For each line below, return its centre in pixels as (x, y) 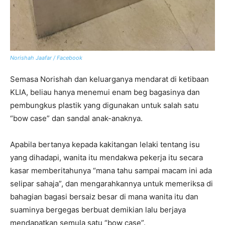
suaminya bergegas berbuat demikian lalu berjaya (98, 210)
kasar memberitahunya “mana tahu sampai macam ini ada (111, 171)
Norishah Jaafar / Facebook (46, 58)
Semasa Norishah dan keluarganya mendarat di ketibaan (109, 79)
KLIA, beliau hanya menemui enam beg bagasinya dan (105, 92)
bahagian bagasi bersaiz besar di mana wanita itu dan (104, 197)
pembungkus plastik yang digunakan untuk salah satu (104, 105)
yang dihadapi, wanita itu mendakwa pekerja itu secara (106, 158)
